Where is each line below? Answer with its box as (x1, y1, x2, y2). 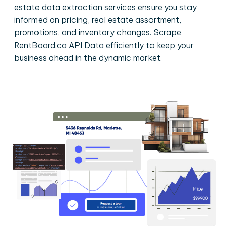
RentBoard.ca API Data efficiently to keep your (14, 40, 194, 50)
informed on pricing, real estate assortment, (14, 15, 181, 25)
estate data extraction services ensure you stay (14, 2, 197, 12)
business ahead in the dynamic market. (14, 53, 162, 63)
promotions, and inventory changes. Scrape (14, 27, 181, 37)
